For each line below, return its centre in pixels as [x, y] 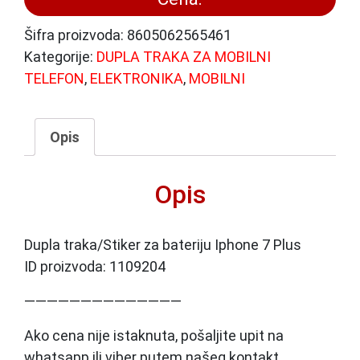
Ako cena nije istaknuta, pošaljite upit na [154, 335]
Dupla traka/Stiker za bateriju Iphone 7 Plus [163, 244]
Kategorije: [60, 56]
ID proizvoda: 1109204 [95, 266]
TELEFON [54, 78]
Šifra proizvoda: [76, 35]
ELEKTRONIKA [137, 78]
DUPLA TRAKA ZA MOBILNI [184, 56]
